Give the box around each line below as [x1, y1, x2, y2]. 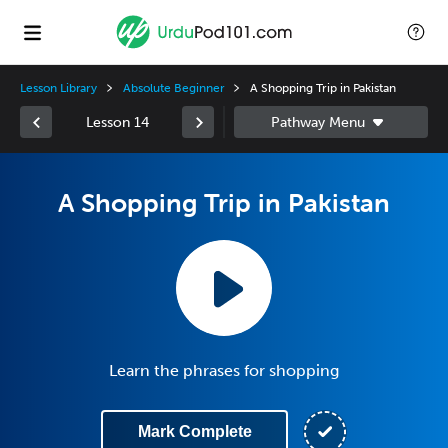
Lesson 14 [85, 113, 149, 131]
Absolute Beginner [123, 81, 225, 95]
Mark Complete [137, 423, 252, 440]
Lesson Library [20, 81, 98, 95]
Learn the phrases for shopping [109, 361, 339, 380]
